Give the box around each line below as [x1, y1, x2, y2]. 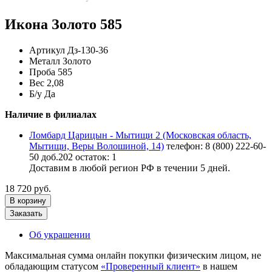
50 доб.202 [29, 151, 73, 162]
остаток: [73, 151, 112, 162]
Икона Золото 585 [5, 16, 122, 32]
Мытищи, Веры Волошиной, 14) [29, 140, 164, 151]
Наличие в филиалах [5, 109, 97, 120]
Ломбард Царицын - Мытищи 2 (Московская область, [29, 129, 251, 140]
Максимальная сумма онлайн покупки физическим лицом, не [5, 250, 261, 260]
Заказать [10, 208, 42, 218]
